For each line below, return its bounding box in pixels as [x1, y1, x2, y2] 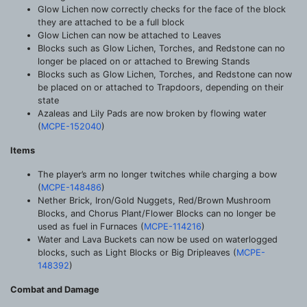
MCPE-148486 [41, 182, 101, 193]
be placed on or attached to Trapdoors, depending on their [38, 82, 284, 93]
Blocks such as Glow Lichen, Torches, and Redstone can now [38, 69, 292, 79]
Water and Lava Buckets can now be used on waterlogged [38, 234, 278, 245]
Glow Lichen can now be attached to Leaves [38, 29, 221, 40]
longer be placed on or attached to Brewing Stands [38, 56, 250, 66]
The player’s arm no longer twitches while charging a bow [38, 169, 277, 180]
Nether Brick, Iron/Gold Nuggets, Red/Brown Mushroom [38, 195, 271, 206]
